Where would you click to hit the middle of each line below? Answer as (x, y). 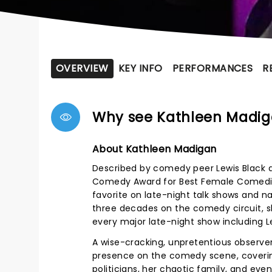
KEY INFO (140, 68)
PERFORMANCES (212, 68)
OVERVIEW (82, 68)
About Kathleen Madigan (155, 149)
